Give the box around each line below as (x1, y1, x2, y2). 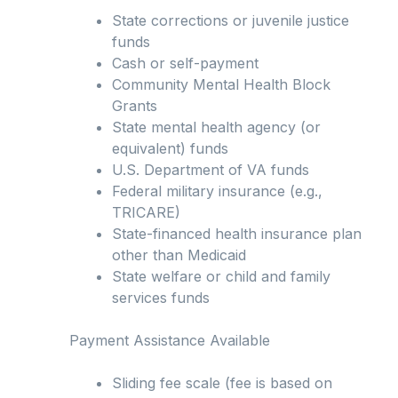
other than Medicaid (112, 246, 246, 265)
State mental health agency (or (112, 118, 321, 137)
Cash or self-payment (112, 54, 259, 73)
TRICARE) (112, 203, 180, 222)
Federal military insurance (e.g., (112, 182, 322, 201)
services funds (112, 289, 210, 307)
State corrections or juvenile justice (112, 12, 349, 30)
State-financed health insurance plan (112, 225, 362, 243)
